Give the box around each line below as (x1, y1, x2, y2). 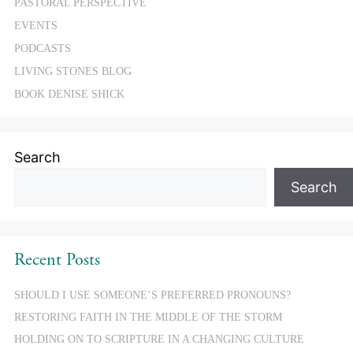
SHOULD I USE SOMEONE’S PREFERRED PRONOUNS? (14, 289, 291, 301)
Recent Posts (14, 252, 100, 269)
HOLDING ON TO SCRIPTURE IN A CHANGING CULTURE (14, 333, 304, 345)
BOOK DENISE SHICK (14, 88, 124, 100)
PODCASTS (14, 43, 71, 54)
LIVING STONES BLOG (14, 65, 132, 77)
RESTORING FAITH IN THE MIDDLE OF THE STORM (14, 311, 282, 323)
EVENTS (14, 20, 58, 32)
